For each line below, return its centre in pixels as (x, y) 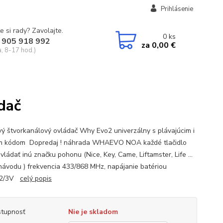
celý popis (36, 178)
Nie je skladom (93, 212)
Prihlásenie (177, 9)
